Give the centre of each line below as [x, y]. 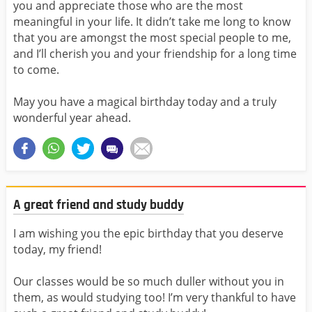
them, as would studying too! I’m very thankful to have [155, 297]
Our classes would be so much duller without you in [149, 281]
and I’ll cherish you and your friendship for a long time [155, 54]
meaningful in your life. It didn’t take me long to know [152, 22]
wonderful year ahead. [73, 118]
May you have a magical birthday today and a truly [145, 102]
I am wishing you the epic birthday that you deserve [148, 233]
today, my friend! [57, 249]
